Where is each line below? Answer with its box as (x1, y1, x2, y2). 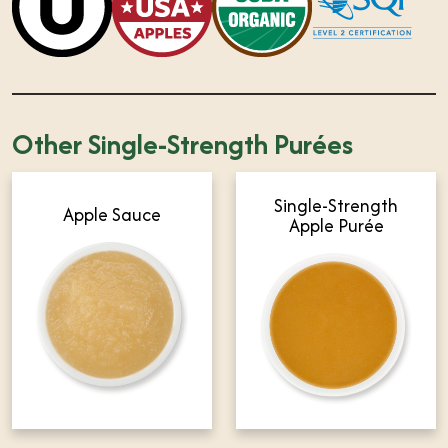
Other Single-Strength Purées (12, 123, 353, 164)
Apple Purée (288, 211, 384, 239)
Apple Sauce (63, 201, 161, 229)
